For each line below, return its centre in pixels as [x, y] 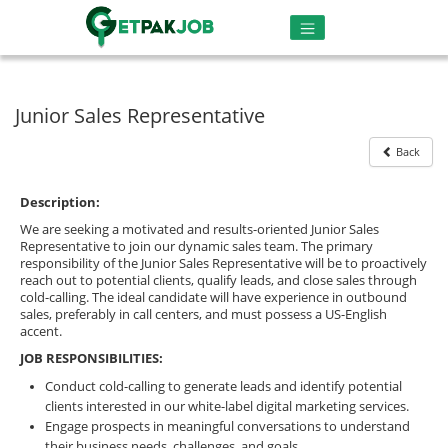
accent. [41, 331]
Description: [60, 202]
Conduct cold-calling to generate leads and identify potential [223, 386]
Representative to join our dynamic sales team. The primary [196, 246]
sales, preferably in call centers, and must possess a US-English [203, 314]
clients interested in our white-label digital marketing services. [227, 406]
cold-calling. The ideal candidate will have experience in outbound [213, 297]
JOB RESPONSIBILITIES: [91, 358]
